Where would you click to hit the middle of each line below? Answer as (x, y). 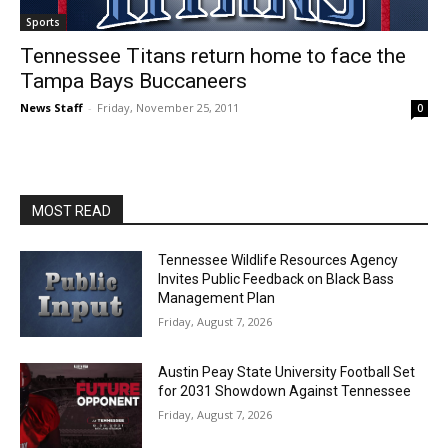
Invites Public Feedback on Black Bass (276, 279)
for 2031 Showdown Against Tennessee (285, 390)
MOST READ (71, 211)
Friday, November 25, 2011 (168, 108)
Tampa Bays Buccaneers (133, 81)
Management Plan (217, 298)
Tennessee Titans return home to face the (213, 56)
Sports (43, 22)
